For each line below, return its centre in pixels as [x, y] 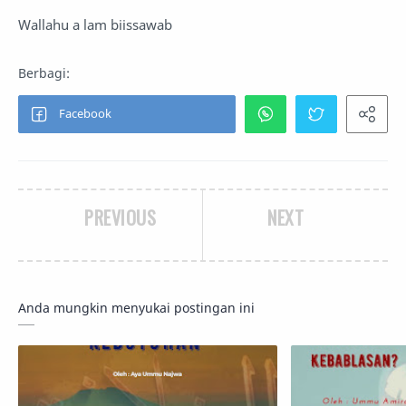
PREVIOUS [120, 218]
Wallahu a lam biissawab [95, 25]
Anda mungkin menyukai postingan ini [136, 308]
